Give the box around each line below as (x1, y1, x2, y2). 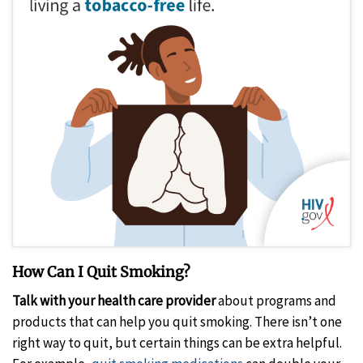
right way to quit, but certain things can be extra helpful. (12, 333, 342, 352)
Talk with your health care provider (12, 291, 216, 310)
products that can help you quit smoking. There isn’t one (12, 312, 342, 331)
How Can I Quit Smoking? (12, 263, 190, 281)
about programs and (216, 291, 336, 310)
